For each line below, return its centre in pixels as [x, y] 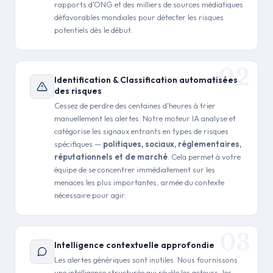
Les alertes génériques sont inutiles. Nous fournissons [146, 260]
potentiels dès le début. [94, 30]
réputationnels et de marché [111, 157]
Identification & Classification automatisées [146, 80]
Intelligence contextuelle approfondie [134, 245]
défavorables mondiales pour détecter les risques [139, 17]
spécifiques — [79, 144]
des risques [78, 91]
